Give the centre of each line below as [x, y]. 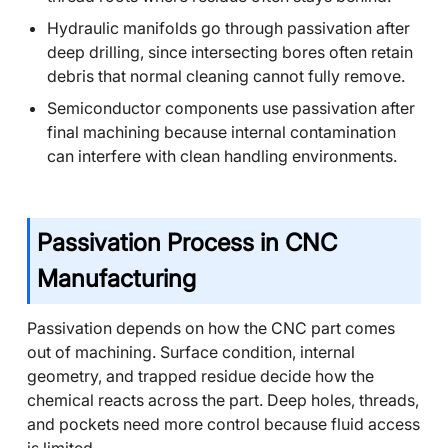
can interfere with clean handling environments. [222, 156]
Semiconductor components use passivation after [231, 108]
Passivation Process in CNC [187, 242]
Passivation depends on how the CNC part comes [211, 328]
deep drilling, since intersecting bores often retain [230, 52]
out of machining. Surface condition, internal [191, 352]
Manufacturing [116, 278]
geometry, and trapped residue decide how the [200, 376]
